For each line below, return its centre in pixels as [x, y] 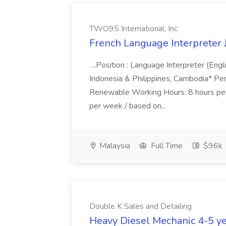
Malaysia [114, 146]
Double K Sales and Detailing [140, 206]
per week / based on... [129, 106]
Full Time [166, 146]
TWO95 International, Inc [133, 29]
